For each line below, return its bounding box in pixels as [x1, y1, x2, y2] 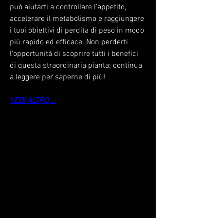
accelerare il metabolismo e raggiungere [10, 14, 144, 24]
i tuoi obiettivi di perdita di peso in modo [10, 25, 144, 36]
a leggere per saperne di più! [10, 72, 105, 82]
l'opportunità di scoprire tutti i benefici [10, 49, 138, 59]
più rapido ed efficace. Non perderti [10, 37, 128, 47]
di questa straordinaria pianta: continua [10, 60, 142, 71]
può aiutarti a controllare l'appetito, [10, 2, 126, 12]
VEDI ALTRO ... [10, 95, 56, 106]
